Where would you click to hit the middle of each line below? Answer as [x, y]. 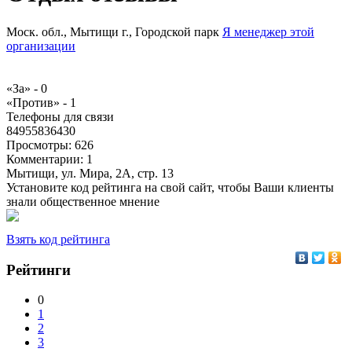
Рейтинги [38, 269]
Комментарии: [46, 159]
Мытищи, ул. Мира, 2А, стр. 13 [90, 173]
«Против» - [38, 102]
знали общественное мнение [83, 201]
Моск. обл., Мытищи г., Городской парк [113, 31]
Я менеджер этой [268, 31]
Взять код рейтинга [58, 239]
